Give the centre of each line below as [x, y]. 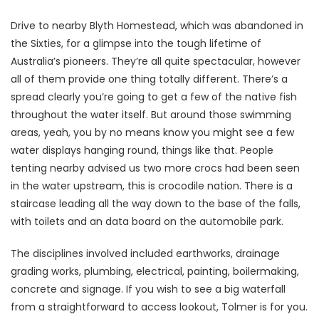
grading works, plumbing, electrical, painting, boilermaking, [155, 272]
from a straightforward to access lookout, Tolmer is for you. [159, 307]
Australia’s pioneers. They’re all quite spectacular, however [156, 62]
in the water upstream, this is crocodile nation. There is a [152, 186]
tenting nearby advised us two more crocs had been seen [155, 168]
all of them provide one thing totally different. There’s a [149, 79]
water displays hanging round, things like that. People [142, 151]
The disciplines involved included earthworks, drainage [145, 254]
